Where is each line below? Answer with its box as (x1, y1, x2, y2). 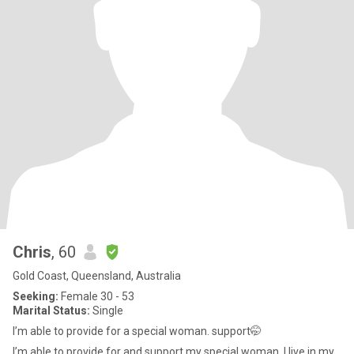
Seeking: (13, 290, 58, 303)
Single (90, 304, 123, 317)
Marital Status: (13, 304, 90, 317)
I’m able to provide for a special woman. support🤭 (13, 325, 262, 337)
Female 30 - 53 (58, 290, 134, 303)
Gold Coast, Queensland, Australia (13, 269, 181, 282)
